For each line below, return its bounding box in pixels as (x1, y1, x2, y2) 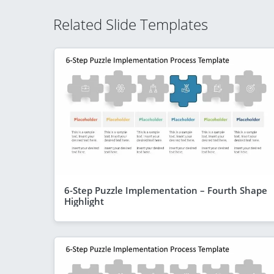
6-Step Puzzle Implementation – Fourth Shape (64, 183, 267, 196)
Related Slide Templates (53, 14, 208, 34)
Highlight (64, 194, 104, 207)
